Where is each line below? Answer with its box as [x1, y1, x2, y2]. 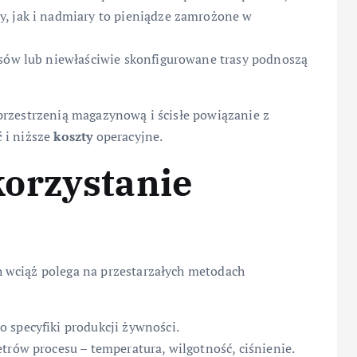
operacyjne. [92, 127, 163, 146]
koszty [53, 127, 93, 146]
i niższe [2, 127, 54, 146]
